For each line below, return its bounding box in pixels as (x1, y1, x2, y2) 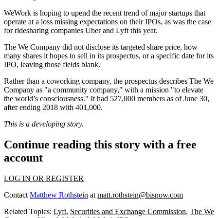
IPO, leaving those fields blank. (4, 60, 100, 69)
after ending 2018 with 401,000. (4, 103, 103, 112)
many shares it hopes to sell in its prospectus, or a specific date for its (4, 52, 214, 60)
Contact (4, 190, 30, 199)
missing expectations (54, 18, 118, 26)
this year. (128, 26, 158, 35)
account (4, 151, 43, 164)
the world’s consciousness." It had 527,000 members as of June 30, (4, 94, 209, 103)
